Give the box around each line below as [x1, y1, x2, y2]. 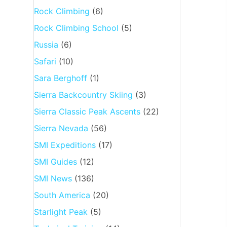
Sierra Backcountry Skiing [33, 89, 133, 100]
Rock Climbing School [33, 22, 119, 33]
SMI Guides [33, 156, 77, 167]
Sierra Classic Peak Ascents [33, 106, 140, 117]
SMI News [33, 173, 72, 183]
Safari [33, 56, 56, 66]
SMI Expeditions [33, 139, 96, 150]
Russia [33, 39, 58, 50]
